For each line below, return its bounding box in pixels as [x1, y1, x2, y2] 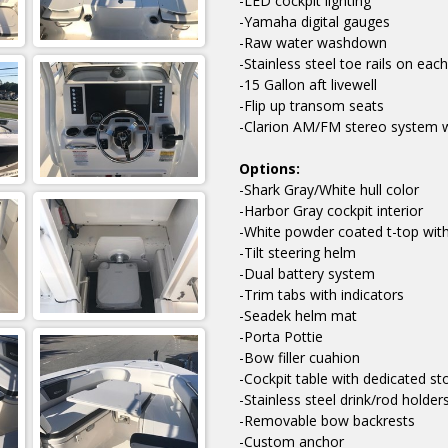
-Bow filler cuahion [239, 348, 360, 368]
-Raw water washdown [239, 33, 387, 53]
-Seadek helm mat [239, 306, 357, 326]
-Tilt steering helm [239, 243, 356, 263]
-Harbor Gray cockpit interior [239, 201, 423, 221]
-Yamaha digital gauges [239, 12, 390, 32]
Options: [239, 159, 300, 179]
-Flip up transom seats [239, 96, 384, 116]
